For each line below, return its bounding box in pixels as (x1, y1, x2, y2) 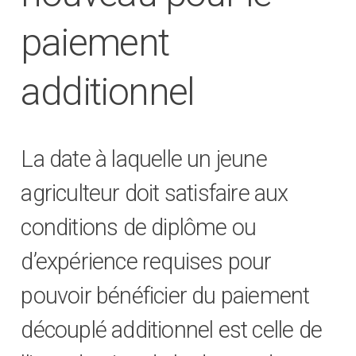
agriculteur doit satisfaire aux (21, 180, 288, 207)
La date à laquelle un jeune (21, 145, 267, 173)
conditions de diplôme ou (21, 214, 257, 242)
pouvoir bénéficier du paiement (21, 282, 310, 310)
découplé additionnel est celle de (21, 316, 323, 344)
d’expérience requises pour (21, 248, 272, 276)
